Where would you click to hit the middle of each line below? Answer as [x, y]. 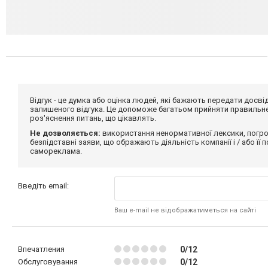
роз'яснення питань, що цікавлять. [93, 118]
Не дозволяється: [65, 133]
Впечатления [41, 249]
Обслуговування [48, 261]
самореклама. [56, 151]
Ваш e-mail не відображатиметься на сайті [185, 210]
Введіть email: [43, 185]
